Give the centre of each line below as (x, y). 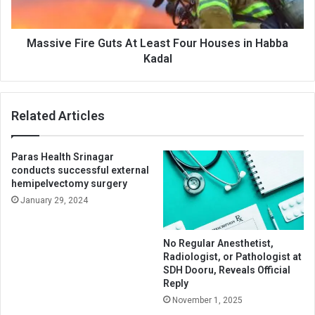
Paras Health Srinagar (63, 156)
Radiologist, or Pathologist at (232, 256)
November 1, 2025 (207, 300)
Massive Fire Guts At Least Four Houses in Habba (157, 43)
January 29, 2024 (54, 200)
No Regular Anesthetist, (218, 243)
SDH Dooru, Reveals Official (227, 270)
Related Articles (58, 115)
